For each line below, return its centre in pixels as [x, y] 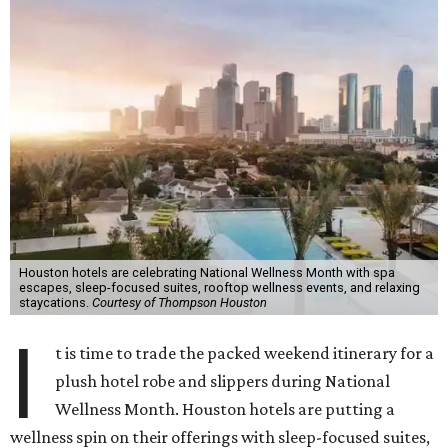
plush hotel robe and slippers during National [223, 381]
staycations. [55, 303]
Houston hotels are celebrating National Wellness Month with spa [206, 273]
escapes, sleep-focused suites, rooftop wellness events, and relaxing [219, 288]
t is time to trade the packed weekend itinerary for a [245, 353]
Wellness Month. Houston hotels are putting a [225, 409]
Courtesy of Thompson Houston [179, 303]
